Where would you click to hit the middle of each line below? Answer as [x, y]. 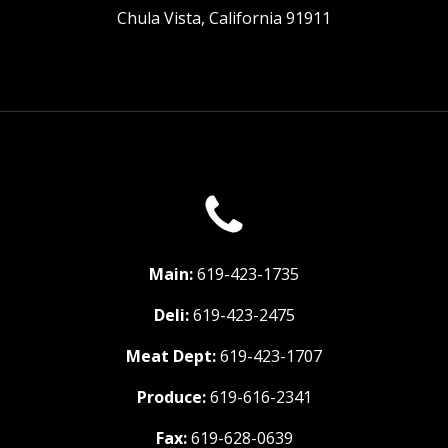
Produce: [171, 397]
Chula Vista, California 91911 [224, 18]
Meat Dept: [171, 356]
